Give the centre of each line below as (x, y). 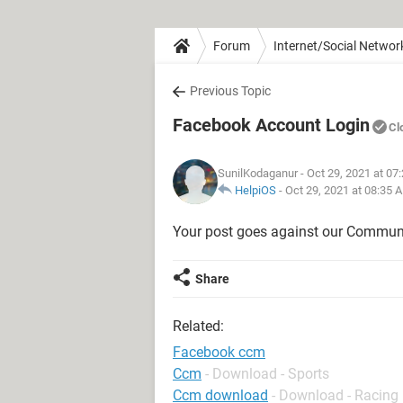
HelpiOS (255, 190)
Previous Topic (230, 91)
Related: (198, 326)
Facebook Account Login (271, 125)
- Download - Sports (267, 374)
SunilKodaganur (258, 173)
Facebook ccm (219, 352)
